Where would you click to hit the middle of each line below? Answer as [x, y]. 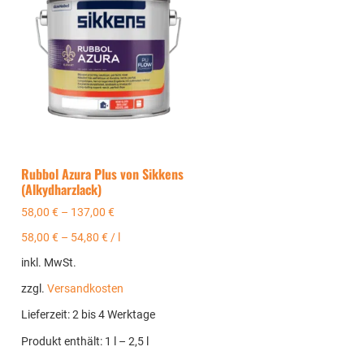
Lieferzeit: [47, 315]
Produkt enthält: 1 [68, 341]
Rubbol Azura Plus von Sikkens [103, 173]
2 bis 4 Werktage [114, 315]
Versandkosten [86, 289]
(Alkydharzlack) [62, 189]
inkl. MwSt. [49, 263]
